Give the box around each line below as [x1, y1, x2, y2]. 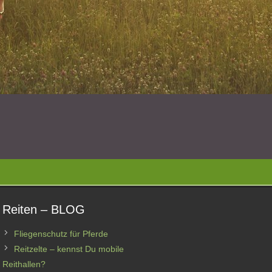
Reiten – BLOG [2, 203, 85, 216]
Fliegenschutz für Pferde [14, 229, 108, 239]
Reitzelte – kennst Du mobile [14, 244, 124, 254]
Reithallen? [2, 259, 46, 269]
